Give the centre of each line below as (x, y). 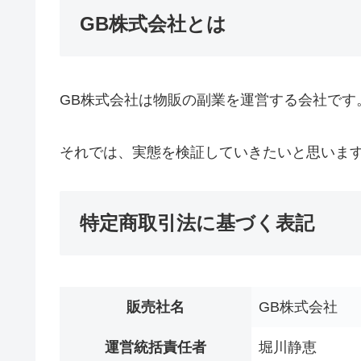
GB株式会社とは (153, 23)
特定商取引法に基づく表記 (197, 223)
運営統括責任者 (156, 348)
